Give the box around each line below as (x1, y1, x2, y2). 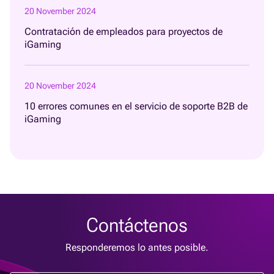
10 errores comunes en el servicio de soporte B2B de (24, 100, 248, 112)
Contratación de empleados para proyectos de (24, 25, 223, 37)
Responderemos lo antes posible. (65, 241, 209, 253)
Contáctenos (86, 213, 188, 237)
